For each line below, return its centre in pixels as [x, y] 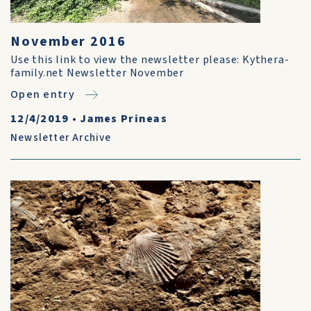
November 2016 [68, 42]
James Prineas [124, 119]
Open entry [43, 94]
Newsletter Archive [61, 138]
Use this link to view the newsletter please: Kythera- [150, 60]
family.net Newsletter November [98, 73]
